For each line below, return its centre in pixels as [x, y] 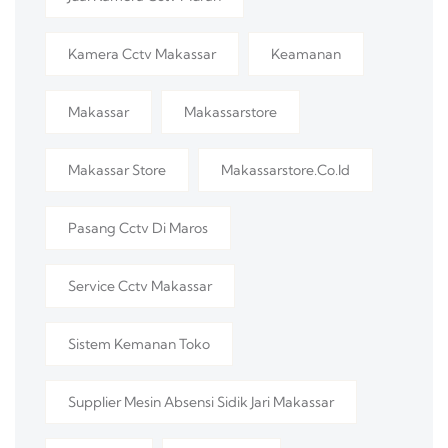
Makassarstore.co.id [285, 170]
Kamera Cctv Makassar [142, 54]
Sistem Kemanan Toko [139, 344]
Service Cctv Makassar [140, 286]
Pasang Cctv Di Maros [138, 228]
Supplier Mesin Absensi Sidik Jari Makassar [201, 402]
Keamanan [306, 54]
